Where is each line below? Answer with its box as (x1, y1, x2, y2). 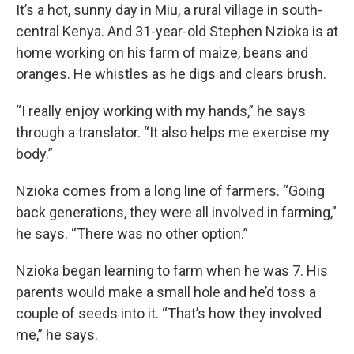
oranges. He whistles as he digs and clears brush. (16, 66, 326, 82)
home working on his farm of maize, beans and (16, 44, 308, 61)
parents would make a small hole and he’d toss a (16, 284, 316, 300)
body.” (16, 145, 53, 162)
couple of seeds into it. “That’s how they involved (16, 305, 322, 322)
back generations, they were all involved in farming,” (16, 204, 337, 220)
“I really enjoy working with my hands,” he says (16, 103, 306, 119)
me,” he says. (16, 326, 98, 343)
